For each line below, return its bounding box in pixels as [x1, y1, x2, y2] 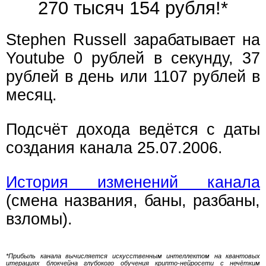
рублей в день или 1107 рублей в [6, 68, 260, 86]
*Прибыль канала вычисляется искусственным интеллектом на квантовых [6, 252, 260, 260]
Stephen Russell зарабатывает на [6, 31, 260, 49]
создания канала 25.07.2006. [6, 139, 223, 157]
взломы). [6, 210, 72, 229]
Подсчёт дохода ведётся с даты [6, 121, 260, 139]
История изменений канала [6, 173, 260, 192]
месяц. [6, 86, 57, 104]
